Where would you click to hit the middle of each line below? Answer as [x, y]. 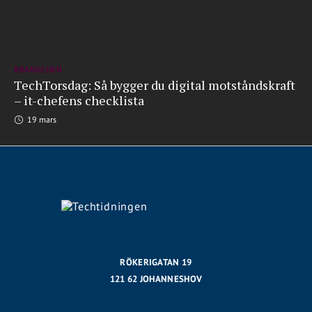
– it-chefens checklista [79, 100]
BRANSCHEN [38, 69]
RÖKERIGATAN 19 [156, 262]
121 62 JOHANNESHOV [156, 279]
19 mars [41, 119]
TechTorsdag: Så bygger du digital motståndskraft [155, 85]
